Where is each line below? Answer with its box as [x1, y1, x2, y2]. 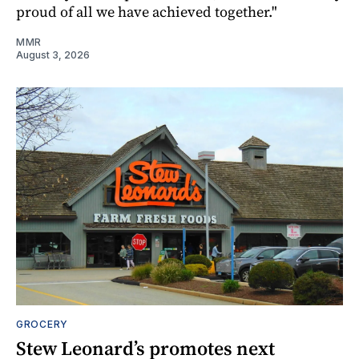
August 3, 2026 [16, 49, 90, 62]
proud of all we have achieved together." [16, 2, 277, 22]
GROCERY [16, 318, 68, 331]
